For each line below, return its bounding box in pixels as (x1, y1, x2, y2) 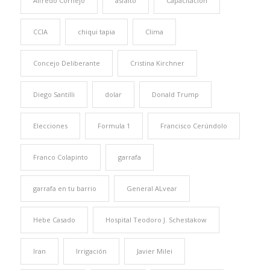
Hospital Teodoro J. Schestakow (105, 215, 207, 225)
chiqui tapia (77, 27, 115, 37)
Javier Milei (136, 246, 172, 256)
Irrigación (75, 246, 107, 256)
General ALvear (126, 184, 177, 193)
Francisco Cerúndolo (160, 121, 227, 131)
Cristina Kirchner (130, 58, 184, 68)
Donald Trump (151, 90, 199, 99)
